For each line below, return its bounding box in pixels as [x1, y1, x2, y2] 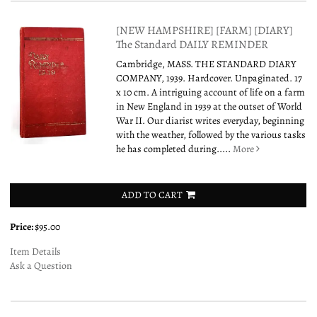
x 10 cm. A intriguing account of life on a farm [116, 85, 306, 99]
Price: [10, 219, 35, 234]
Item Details [10, 244, 61, 258]
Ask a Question [10, 258, 72, 272]
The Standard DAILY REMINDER [116, 36, 269, 52]
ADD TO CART [121, 188, 183, 202]
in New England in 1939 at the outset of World [116, 99, 303, 113]
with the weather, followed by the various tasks [116, 127, 306, 142]
